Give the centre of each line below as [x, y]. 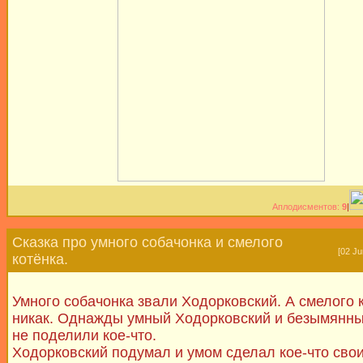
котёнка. [41, 259]
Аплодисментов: [307, 207]
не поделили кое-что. [85, 335]
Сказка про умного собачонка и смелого [148, 242]
